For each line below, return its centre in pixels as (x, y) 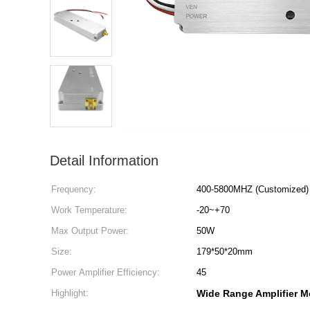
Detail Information (104, 161)
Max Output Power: (90, 231)
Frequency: (74, 189)
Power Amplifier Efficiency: (106, 272)
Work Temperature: (89, 210)
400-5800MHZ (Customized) (253, 189)
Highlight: (70, 293)
